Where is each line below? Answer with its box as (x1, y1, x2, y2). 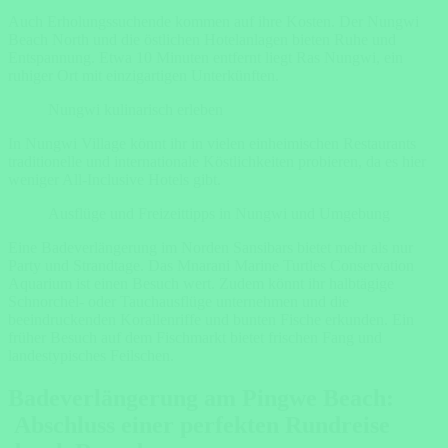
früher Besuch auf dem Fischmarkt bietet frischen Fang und (8, 329, 382, 347)
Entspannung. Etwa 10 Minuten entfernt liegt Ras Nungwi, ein (8, 49, 403, 67)
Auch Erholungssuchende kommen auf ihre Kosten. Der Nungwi (8, 13, 419, 31)
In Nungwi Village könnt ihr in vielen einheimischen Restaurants (8, 135, 416, 153)
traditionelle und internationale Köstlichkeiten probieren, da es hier (8, 153, 426, 171)
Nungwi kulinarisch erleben (48, 101, 223, 119)
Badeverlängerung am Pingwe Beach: (8, 385, 394, 412)
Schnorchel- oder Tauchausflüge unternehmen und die (8, 293, 349, 311)
